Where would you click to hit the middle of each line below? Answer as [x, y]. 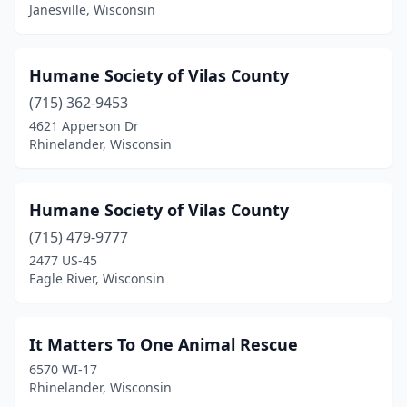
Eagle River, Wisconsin [97, 278]
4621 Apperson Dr [84, 126]
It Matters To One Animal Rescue [164, 344]
